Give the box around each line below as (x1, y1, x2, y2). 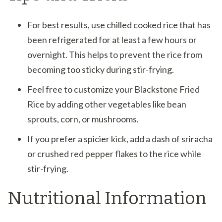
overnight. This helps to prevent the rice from (27, 49, 202, 60)
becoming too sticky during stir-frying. (27, 63, 174, 75)
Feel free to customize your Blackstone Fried (27, 83, 200, 95)
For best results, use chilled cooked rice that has (27, 19, 211, 30)
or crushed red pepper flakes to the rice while (27, 148, 201, 159)
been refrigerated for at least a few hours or (27, 34, 197, 45)
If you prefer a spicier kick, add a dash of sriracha (27, 133, 213, 144)
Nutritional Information (7, 187, 207, 209)
